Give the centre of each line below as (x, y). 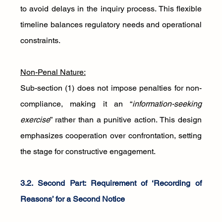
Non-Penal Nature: (53, 72)
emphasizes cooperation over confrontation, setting (111, 136)
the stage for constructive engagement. (88, 151)
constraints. (40, 40)
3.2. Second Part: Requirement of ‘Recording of (111, 183)
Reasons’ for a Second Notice (72, 199)
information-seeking (167, 104)
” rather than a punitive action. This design (126, 120)
